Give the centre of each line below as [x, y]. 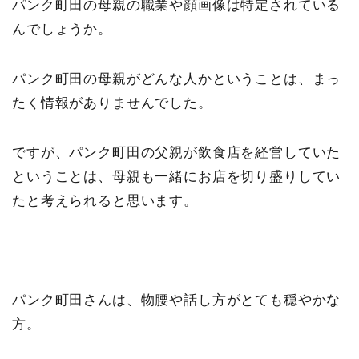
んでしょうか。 [62, 29]
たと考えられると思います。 [105, 200]
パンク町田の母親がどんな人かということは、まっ [177, 79]
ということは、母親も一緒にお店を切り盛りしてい [177, 176]
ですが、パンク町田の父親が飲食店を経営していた [177, 152]
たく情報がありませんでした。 [112, 103]
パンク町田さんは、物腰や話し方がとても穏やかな [177, 300]
